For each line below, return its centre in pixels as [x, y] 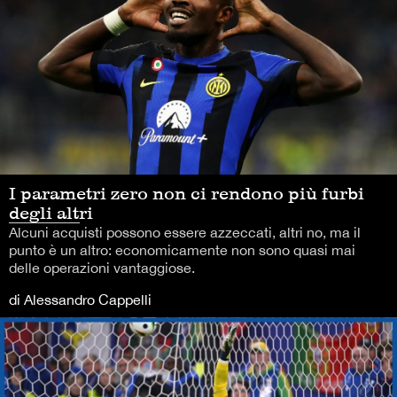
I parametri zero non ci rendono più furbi [187, 194]
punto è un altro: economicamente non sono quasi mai [182, 250]
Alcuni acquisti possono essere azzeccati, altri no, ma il [185, 233]
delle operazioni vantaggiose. [102, 268]
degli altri [51, 213]
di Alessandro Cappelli [80, 300]
